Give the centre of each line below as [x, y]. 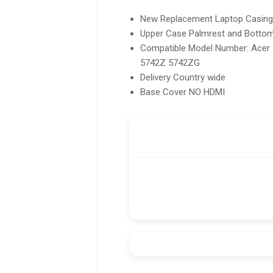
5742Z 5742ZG [170, 62]
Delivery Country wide [183, 77]
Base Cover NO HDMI [182, 92]
